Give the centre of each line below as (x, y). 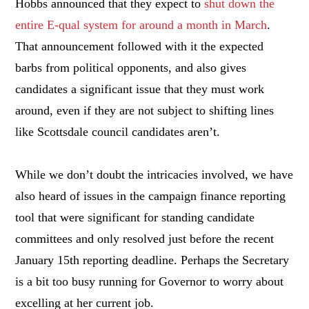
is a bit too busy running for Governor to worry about (150, 281)
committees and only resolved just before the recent (145, 238)
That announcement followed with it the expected (140, 46)
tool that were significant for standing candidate (135, 217)
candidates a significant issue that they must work (140, 89)
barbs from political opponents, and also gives (131, 67)
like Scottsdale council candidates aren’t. (118, 131)
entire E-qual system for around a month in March (141, 24)
